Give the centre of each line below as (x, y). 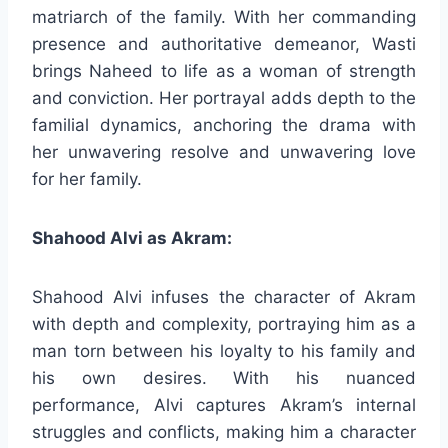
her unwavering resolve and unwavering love (224, 151)
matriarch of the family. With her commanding (224, 16)
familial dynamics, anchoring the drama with (224, 124)
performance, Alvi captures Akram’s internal (224, 404)
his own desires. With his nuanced (224, 377)
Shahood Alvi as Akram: (132, 237)
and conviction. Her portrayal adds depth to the (224, 97)
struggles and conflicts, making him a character (224, 431)
